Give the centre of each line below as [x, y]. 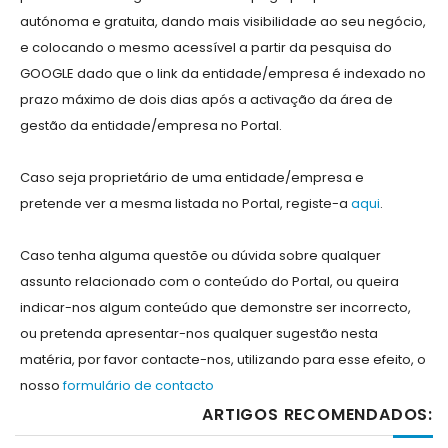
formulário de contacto [138, 386]
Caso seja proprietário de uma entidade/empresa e [192, 178]
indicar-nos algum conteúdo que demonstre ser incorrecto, [215, 308]
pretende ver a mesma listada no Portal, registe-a [185, 204]
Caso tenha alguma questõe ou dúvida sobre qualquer [200, 256]
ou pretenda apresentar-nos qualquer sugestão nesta [199, 334]
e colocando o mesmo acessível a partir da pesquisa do [206, 48]
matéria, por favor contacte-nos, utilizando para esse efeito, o [223, 360]
